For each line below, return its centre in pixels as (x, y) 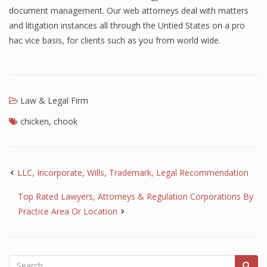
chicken (35, 121)
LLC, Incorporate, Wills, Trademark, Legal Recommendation (133, 173)
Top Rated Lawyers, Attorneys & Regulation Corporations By (136, 196)
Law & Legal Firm (54, 100)
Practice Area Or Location (68, 211)
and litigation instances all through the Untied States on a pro (127, 25)
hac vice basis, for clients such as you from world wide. (115, 40)
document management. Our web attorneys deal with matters (129, 10)
